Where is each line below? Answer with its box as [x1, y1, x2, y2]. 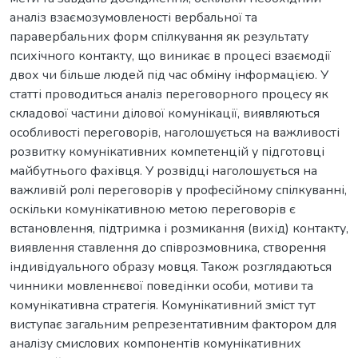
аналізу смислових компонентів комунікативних [10, 334, 301, 352]
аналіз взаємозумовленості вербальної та [10, 8, 257, 26]
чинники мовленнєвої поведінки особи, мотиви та [10, 276, 313, 295]
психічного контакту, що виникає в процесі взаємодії [10, 46, 331, 65]
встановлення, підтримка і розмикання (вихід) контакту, [10, 219, 348, 237]
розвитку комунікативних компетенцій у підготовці [10, 142, 324, 161]
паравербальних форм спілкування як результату [10, 27, 308, 46]
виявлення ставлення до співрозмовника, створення [10, 238, 326, 257]
